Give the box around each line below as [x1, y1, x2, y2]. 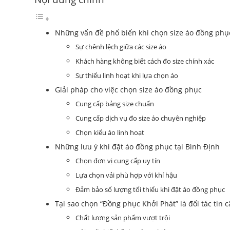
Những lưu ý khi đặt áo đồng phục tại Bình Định [55, 141, 220, 151]
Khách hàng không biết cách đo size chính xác [75, 56, 214, 66]
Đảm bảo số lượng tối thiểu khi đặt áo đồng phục [75, 184, 225, 194]
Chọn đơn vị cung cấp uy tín [75, 156, 160, 165]
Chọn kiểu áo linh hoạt [75, 127, 144, 137]
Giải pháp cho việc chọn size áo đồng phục [55, 84, 202, 94]
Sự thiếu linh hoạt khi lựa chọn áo [75, 70, 178, 80]
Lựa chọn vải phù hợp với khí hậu [75, 170, 177, 180]
